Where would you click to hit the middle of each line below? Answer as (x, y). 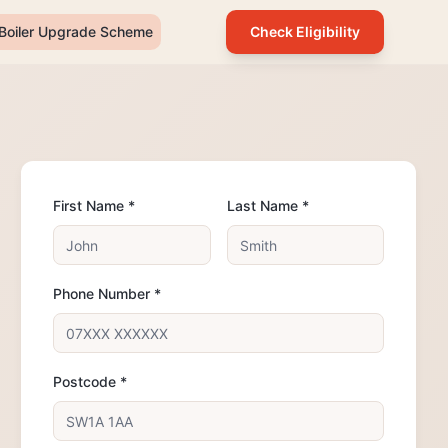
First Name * (94, 205)
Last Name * (267, 205)
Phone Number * (107, 293)
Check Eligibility (305, 31)
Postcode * (90, 381)
